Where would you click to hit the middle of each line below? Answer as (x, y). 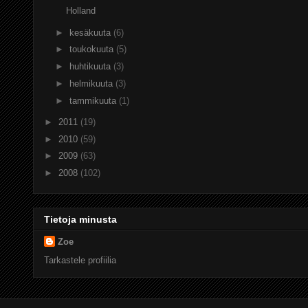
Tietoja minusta (80, 220)
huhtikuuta (91, 67)
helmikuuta (92, 83)
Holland (81, 11)
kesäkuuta (91, 32)
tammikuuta (94, 100)
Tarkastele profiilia (80, 260)
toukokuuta (92, 49)
